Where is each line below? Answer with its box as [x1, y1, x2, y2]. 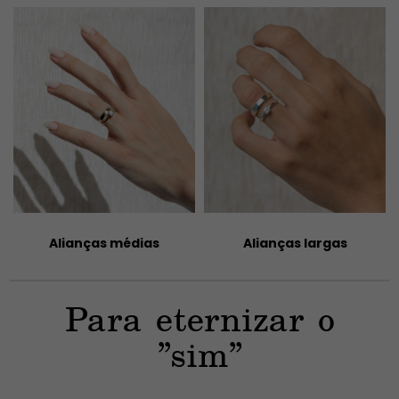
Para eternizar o [64, 299, 335, 340]
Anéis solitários [244, 233, 348, 252]
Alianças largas [53, 233, 159, 252]
